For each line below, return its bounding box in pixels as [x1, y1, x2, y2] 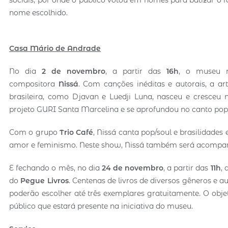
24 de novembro [101, 163, 164, 173]
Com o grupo [9, 127, 60, 137]
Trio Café [59, 127, 94, 137]
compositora [9, 79, 59, 89]
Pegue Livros [20, 176, 69, 185]
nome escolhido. [9, 8, 68, 17]
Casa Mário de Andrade [9, 43, 101, 53]
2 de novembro [42, 66, 106, 76]
